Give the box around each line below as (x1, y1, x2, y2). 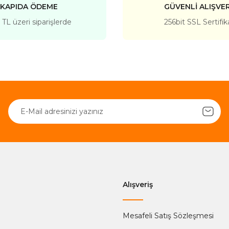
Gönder (101, 85, 128, 95)
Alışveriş (123, 179, 153, 189)
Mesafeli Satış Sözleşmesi (123, 211, 214, 220)
